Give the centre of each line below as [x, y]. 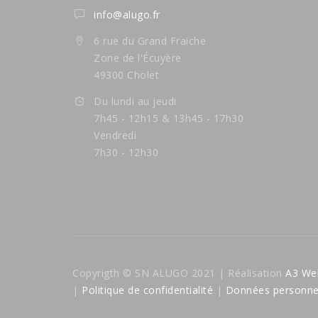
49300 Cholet [126, 75]
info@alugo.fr [127, 14]
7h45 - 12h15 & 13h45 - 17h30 [169, 118]
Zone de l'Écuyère [138, 57]
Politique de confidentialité [146, 290]
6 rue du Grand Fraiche [150, 40]
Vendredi [115, 135]
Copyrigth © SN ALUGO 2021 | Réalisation [179, 273]
